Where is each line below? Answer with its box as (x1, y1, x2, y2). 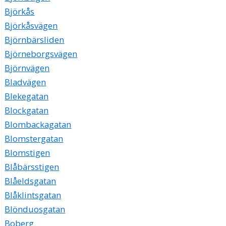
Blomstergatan (5, 133, 64, 145)
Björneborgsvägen (5, 48, 78, 60)
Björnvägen (5, 62, 50, 74)
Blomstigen (5, 147, 50, 159)
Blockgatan (5, 104, 49, 117)
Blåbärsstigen (5, 161, 60, 173)
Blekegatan (5, 90, 49, 102)
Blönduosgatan (5, 203, 66, 215)
